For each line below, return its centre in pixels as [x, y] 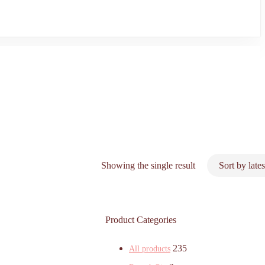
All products [150, 249]
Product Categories [141, 220]
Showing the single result [148, 166]
